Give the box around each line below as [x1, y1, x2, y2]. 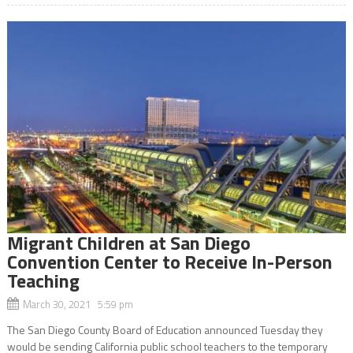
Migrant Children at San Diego [6, 228, 251, 257]
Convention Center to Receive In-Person [6, 247, 333, 276]
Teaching [6, 266, 80, 295]
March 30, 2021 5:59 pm [22, 295, 133, 312]
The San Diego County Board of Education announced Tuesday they [6, 321, 323, 338]
